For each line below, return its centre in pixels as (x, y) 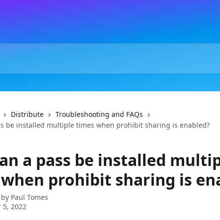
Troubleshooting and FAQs (99, 114)
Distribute (27, 114)
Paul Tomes (29, 197)
